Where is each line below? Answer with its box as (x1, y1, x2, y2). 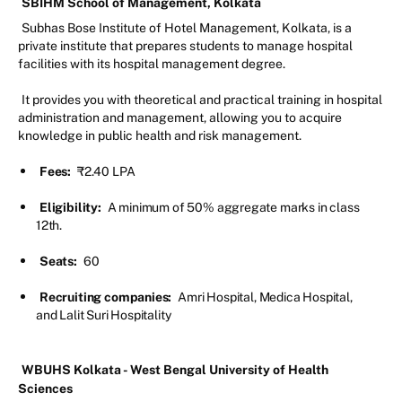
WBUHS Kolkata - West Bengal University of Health (22, 363, 328, 378)
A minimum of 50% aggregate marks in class (107, 200, 360, 215)
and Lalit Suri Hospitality (36, 308, 171, 323)
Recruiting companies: (39, 290, 175, 305)
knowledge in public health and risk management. (18, 128, 304, 144)
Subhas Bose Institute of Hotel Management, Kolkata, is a (22, 21, 352, 36)
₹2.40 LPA (76, 164, 135, 179)
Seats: (39, 254, 80, 269)
